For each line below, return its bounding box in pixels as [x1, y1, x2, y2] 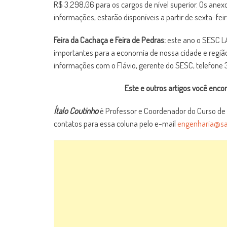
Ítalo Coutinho [54, 105, 98, 116]
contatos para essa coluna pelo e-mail [54, 118, 177, 129]
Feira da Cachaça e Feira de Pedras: [54, 34, 167, 45]
